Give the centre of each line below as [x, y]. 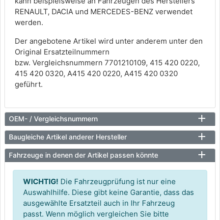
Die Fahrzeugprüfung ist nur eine [117, 181]
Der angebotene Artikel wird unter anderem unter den [109, 41]
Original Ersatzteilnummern [62, 52]
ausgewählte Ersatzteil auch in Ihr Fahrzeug [99, 203]
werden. [29, 22]
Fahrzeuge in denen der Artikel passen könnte [83, 155]
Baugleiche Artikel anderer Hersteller [68, 137]
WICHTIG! [41, 181]
